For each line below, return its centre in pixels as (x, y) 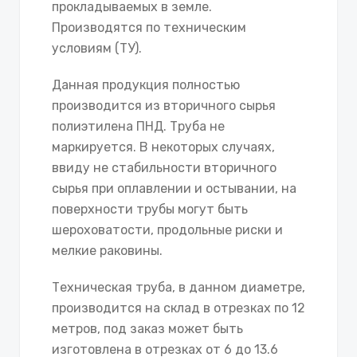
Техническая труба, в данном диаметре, (178, 287)
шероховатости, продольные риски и (167, 229)
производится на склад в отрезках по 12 (178, 308)
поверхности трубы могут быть (150, 209)
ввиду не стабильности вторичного (164, 167)
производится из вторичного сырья (164, 105)
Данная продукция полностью (146, 84)
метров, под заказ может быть (147, 328)
